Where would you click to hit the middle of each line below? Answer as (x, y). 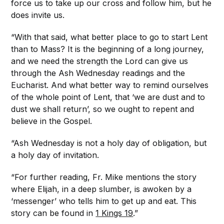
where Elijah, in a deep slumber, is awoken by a (101, 189)
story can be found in (53, 213)
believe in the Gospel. (52, 121)
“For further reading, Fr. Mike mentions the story (104, 177)
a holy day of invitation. (55, 155)
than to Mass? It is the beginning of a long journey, (108, 49)
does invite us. (38, 15)
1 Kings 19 (114, 213)
